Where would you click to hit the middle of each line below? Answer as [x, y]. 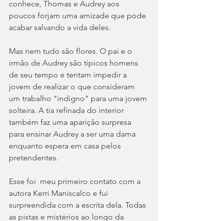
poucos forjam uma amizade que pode [78, 15]
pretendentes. [36, 157]
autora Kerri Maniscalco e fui [59, 193]
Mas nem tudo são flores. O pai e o [72, 51]
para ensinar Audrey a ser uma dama [73, 134]
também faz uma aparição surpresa [71, 122]
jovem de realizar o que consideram [73, 86]
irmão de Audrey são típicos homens [74, 63]
